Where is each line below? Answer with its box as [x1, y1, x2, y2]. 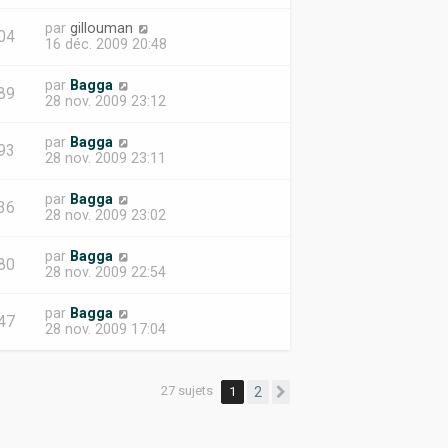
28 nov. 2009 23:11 [44, 150, 166, 166]
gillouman [69, 20, 133, 36]
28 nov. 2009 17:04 [44, 321, 166, 337]
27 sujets [160, 383, 216, 399]
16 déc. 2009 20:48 [44, 36, 167, 52]
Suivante [295, 385, 352, 401]
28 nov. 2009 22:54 [44, 264, 166, 280]
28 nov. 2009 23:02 [44, 207, 166, 223]
